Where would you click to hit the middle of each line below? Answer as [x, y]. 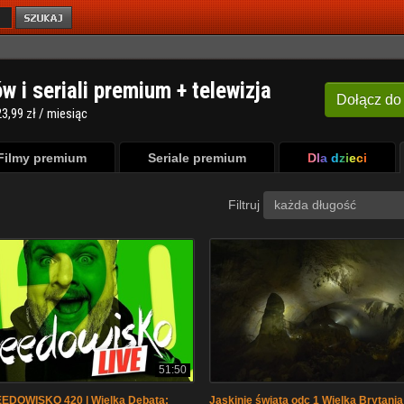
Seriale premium [197, 158]
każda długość [315, 205]
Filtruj [246, 204]
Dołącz [359, 100]
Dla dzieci [337, 158]
